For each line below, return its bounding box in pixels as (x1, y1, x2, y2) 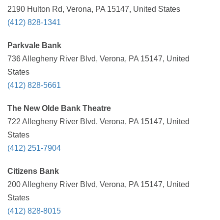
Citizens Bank (7, 167, 59, 175)
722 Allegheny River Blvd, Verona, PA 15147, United (7, 117, 190, 126)
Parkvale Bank (7, 41, 61, 50)
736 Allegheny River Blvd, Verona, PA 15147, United (7, 55, 190, 63)
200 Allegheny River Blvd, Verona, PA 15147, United (7, 180, 190, 189)
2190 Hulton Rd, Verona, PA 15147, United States (7, 5, 180, 13)
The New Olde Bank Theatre (7, 104, 111, 112)
